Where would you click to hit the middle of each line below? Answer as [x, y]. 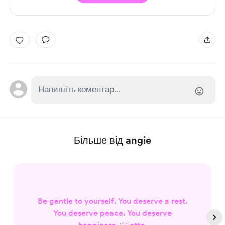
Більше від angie [113, 140]
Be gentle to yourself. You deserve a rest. [113, 201]
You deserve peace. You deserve [113, 213]
